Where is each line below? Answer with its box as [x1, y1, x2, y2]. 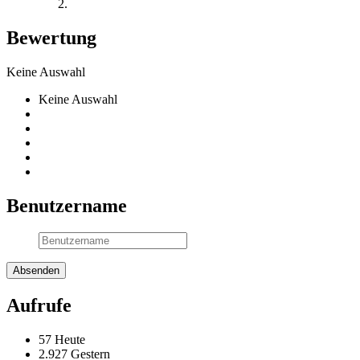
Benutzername [6, 194, 127, 216]
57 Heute [39, 333, 85, 347]
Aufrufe [6, 295, 72, 317]
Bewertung [6, 27, 96, 48]
